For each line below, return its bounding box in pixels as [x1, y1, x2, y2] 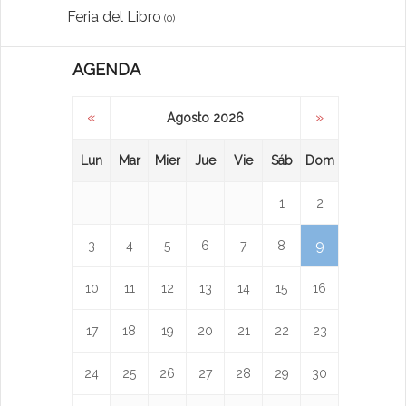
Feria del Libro [67, 8, 161, 26]
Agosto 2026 [167, 111, 244, 126]
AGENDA [72, 60, 140, 80]
